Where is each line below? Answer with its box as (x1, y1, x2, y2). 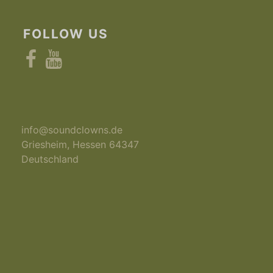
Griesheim (21, 138, 68, 151)
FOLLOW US (23, 26, 109, 41)
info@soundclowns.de (21, 124, 123, 136)
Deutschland (21, 153, 79, 166)
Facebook (21, 48, 67, 60)
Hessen (73, 138, 107, 151)
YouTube (43, 48, 83, 60)
